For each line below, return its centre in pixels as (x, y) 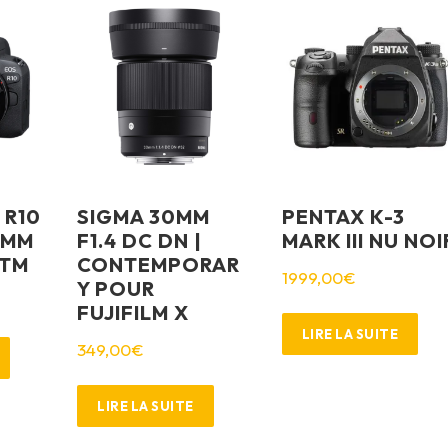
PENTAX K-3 (343, 216)
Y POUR (116, 288)
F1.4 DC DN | (140, 240)
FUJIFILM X (133, 312)
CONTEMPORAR (159, 264)
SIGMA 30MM (144, 216)
